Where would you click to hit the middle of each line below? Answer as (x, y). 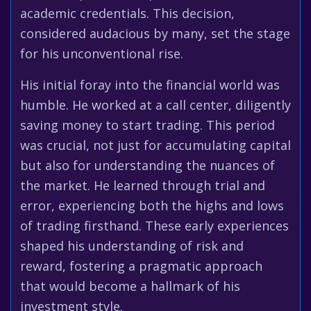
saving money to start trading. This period (148, 125)
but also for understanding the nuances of (148, 165)
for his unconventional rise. (102, 53)
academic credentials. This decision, (127, 13)
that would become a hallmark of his (130, 286)
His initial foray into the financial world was (150, 85)
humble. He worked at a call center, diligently (155, 105)
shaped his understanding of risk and (132, 246)
